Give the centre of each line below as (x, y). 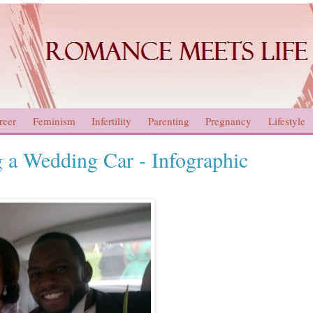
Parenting (168, 121)
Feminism (54, 121)
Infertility (112, 121)
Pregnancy (229, 121)
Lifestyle (286, 121)
